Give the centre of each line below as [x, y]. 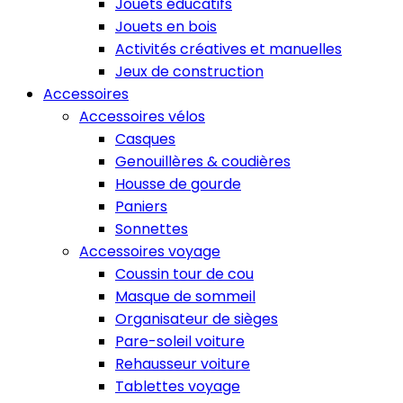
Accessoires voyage [150, 252]
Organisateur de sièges [197, 319]
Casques [145, 139]
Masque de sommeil [185, 297]
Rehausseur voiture [183, 364]
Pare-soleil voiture [180, 342]
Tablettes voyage [178, 387]
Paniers [141, 207]
